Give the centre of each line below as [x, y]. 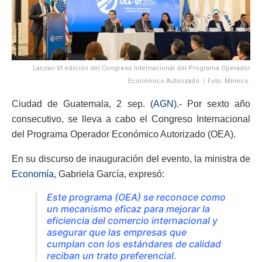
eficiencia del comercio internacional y [132, 220]
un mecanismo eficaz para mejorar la [128, 208]
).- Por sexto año [212, 104]
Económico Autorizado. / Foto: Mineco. [189, 81]
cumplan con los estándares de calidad [134, 244]
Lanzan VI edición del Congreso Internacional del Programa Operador [142, 68]
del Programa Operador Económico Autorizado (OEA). [124, 134]
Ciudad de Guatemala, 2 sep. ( [82, 104]
